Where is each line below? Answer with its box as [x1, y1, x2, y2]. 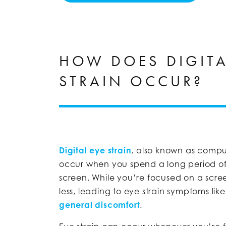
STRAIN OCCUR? [59, 71, 203, 91]
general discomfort [59, 199, 140, 210]
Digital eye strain [59, 145, 132, 155]
